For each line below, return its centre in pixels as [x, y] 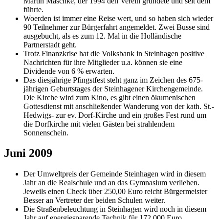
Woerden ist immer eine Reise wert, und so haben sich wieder [118, 18]
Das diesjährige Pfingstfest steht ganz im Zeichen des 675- [113, 80]
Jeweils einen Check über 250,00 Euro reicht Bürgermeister [115, 192]
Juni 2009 [28, 153]
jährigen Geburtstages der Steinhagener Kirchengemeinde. [113, 88]
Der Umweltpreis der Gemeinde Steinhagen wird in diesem [115, 174]
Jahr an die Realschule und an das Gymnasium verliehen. [111, 183]
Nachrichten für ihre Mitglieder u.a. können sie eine [103, 62]
